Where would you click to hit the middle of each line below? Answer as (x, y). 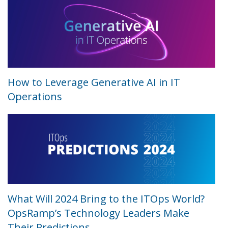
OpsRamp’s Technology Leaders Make (98, 213)
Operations (35, 96)
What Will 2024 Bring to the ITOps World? (106, 199)
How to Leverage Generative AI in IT (94, 82)
